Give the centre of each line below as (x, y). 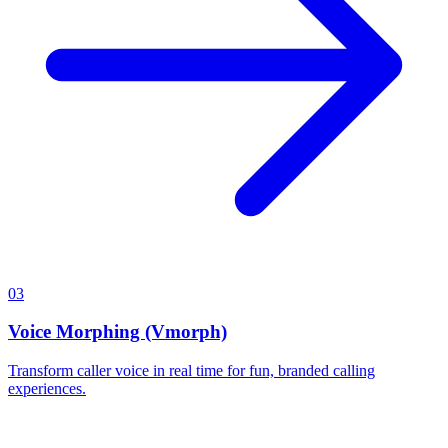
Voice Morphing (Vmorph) (117, 332)
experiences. (47, 388)
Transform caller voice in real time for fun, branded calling (191, 370)
